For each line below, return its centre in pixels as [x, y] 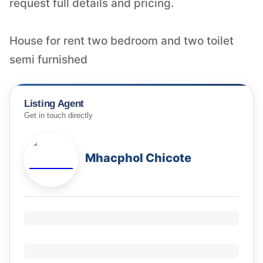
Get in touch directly [58, 116]
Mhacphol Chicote [138, 158]
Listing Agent [54, 103]
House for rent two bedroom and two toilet [122, 41]
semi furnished [48, 59]
